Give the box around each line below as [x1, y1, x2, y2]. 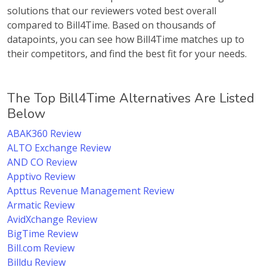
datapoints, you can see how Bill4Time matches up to [7, 33, 244, 46]
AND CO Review [7, 156, 77, 169]
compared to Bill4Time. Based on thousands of [7, 18, 216, 32]
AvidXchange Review [7, 213, 97, 226]
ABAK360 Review [7, 127, 81, 140]
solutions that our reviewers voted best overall [7, 4, 216, 17]
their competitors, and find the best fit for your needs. [7, 47, 247, 60]
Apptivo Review [7, 170, 75, 183]
